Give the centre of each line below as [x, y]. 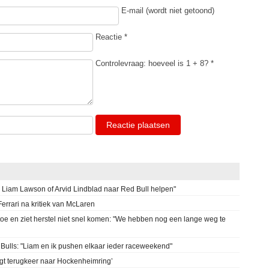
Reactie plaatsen [138, 125]
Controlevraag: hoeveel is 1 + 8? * [155, 63]
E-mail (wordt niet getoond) [168, 10]
